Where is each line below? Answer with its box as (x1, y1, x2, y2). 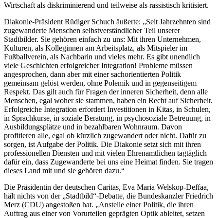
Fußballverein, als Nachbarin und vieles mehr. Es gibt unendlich (4, 53, 200, 61)
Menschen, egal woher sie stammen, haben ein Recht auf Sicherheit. (4, 96, 213, 105)
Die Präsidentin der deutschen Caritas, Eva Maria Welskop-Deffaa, (4, 183, 209, 192)
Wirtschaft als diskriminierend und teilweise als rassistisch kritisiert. (4, 1, 209, 10)
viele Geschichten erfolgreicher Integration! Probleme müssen (4, 61, 193, 70)
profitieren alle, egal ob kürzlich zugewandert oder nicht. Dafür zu (4, 131, 206, 140)
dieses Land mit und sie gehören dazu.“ (4, 166, 125, 175)
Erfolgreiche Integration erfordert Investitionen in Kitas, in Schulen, (4, 105, 211, 114)
